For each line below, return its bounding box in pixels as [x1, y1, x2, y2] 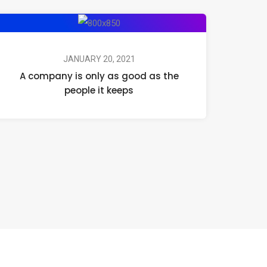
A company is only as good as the [19, 70, 179, 83]
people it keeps [64, 84, 133, 97]
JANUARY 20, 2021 [63, 54, 135, 64]
